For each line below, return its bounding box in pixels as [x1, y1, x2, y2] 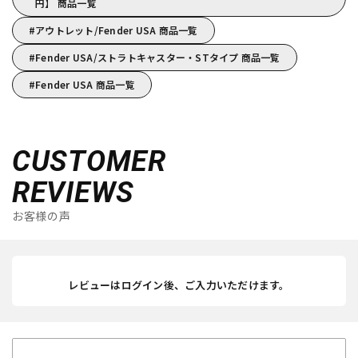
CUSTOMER [12, 144, 166, 178]
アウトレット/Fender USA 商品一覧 [35, 22, 198, 37]
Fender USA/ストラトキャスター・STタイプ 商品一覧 [35, 50, 280, 64]
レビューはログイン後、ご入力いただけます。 [68, 276, 290, 292]
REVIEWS [12, 175, 135, 209]
